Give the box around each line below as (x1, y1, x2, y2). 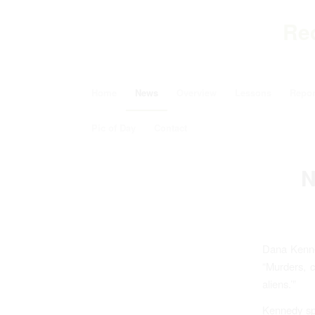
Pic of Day (91, 121, 136, 134)
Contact (154, 121, 188, 134)
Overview (176, 86, 217, 99)
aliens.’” (262, 276, 296, 291)
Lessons (235, 86, 272, 99)
